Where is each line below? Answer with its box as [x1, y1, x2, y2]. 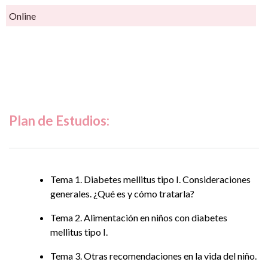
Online [9, 10, 36, 22]
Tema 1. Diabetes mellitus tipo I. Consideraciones [50, 173, 251, 185]
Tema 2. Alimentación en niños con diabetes [50, 211, 227, 223]
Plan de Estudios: [9, 112, 109, 129]
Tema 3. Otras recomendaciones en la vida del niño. [50, 249, 257, 261]
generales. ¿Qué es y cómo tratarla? [50, 187, 194, 199]
